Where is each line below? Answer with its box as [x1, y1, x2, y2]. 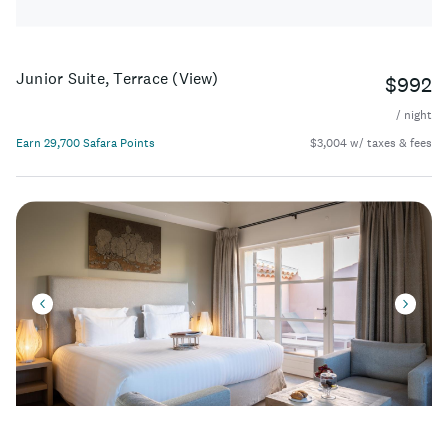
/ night [396, 107, 432, 124]
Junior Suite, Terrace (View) [16, 68, 219, 89]
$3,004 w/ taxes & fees [310, 135, 432, 152]
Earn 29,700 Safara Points [16, 135, 155, 152]
